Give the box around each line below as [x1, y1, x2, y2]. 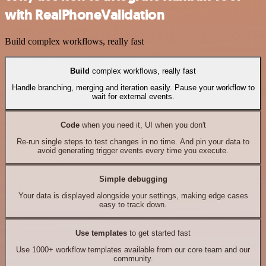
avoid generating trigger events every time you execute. [37, 145, 229, 155]
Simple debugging [99, 174, 167, 183]
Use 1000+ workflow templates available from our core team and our [16, 245, 250, 254]
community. [113, 254, 153, 263]
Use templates [75, 228, 127, 237]
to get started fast [127, 228, 191, 237]
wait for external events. [91, 91, 175, 101]
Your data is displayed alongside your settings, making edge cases [18, 191, 248, 200]
